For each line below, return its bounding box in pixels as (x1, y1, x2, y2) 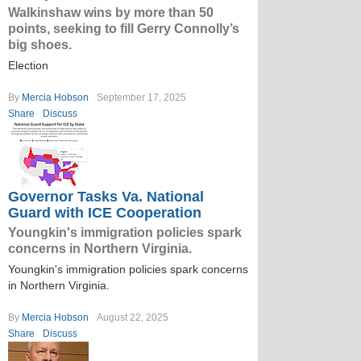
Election (8, 59, 48, 72)
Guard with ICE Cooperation (8, 205, 201, 221)
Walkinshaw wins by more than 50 (8, 6, 214, 19)
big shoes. (8, 38, 72, 52)
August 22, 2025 (97, 312, 168, 323)
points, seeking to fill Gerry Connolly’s (8, 22, 239, 35)
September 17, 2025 (97, 92, 186, 103)
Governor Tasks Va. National (8, 189, 204, 205)
